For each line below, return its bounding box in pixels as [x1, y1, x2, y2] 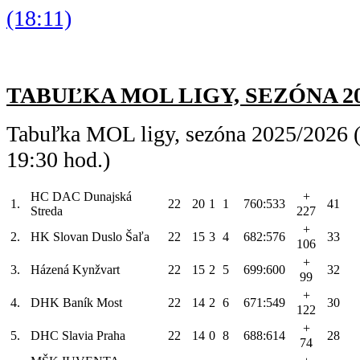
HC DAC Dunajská [31, 189, 132, 203]
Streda [31, 203, 63, 218]
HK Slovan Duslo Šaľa [31, 229, 149, 243]
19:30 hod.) [6, 146, 110, 172]
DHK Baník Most [31, 295, 122, 309]
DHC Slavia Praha [31, 328, 125, 342]
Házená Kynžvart [31, 262, 120, 276]
